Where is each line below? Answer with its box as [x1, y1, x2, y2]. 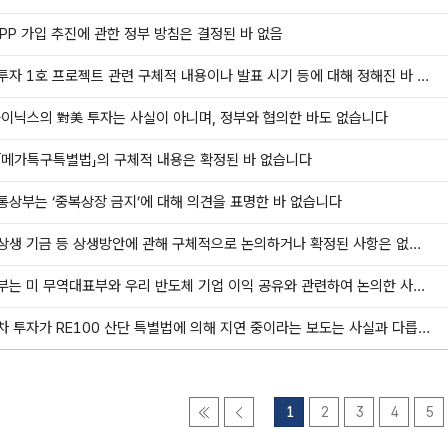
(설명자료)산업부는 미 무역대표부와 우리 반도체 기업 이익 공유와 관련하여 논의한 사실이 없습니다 [412, 277, 425, 295]
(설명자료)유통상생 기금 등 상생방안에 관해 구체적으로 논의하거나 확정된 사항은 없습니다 [408, 235, 421, 253]
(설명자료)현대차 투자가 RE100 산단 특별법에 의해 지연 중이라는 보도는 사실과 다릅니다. [417, 319, 430, 337]
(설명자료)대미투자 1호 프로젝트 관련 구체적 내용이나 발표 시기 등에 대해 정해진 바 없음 [416, 67, 429, 85]
